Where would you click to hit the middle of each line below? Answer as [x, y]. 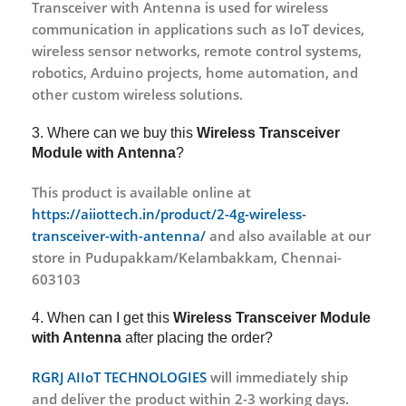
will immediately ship [277, 377]
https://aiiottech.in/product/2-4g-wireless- [169, 213]
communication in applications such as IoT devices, [198, 29]
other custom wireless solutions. [137, 94]
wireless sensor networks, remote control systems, [197, 50]
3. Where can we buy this [114, 132]
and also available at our [288, 235]
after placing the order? [199, 337]
